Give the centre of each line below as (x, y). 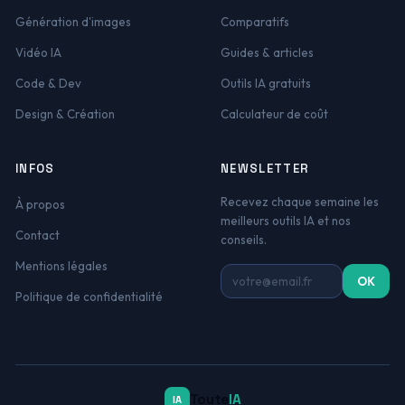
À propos (40, 204)
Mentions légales (61, 266)
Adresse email (264, 274)
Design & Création (65, 114)
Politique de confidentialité (89, 297)
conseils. (244, 240)
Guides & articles (267, 52)
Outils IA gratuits (266, 83)
